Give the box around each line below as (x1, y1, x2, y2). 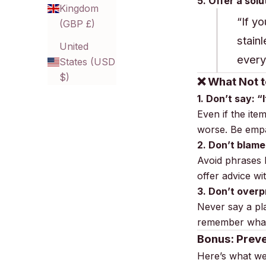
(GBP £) (59, 18, 95, 30)
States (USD (59, 56, 115, 68)
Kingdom (59, 2, 99, 15)
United (59, 40, 88, 53)
